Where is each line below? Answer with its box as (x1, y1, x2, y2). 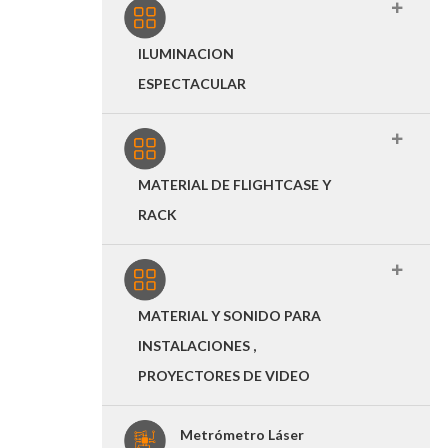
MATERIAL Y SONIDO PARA (138, 307, 321, 324)
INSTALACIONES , (138, 337, 256, 354)
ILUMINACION (138, 45, 234, 62)
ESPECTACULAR (138, 75, 246, 92)
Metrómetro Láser (180, 426, 304, 443)
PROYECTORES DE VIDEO (138, 367, 310, 384)
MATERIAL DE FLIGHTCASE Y (138, 176, 331, 193)
